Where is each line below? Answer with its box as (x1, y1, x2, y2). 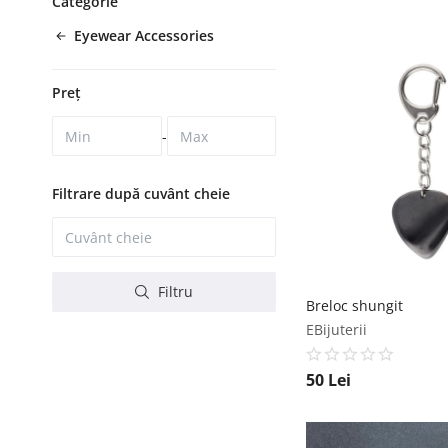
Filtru (154, 282, 193, 302)
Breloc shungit (306, 296, 403, 316)
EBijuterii (306, 320, 367, 340)
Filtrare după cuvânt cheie (52, 184, 230, 204)
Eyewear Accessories (74, 26, 214, 45)
